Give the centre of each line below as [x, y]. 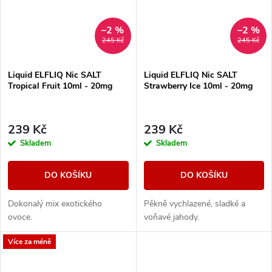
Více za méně [29, 241]
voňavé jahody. [171, 217]
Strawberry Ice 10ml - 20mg [198, 86]
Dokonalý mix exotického [55, 204]
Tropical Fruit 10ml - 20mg [60, 86]
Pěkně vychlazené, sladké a [194, 204]
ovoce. [20, 217]
